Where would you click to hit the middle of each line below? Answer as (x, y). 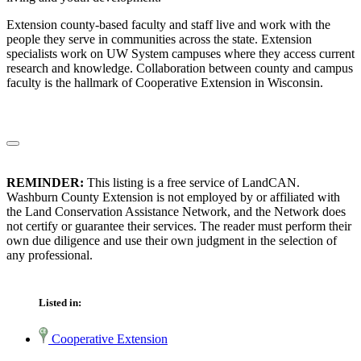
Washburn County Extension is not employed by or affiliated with (173, 197)
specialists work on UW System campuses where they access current (180, 54)
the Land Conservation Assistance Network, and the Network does (176, 212)
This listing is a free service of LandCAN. (192, 183)
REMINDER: (45, 183)
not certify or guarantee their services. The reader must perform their (179, 226)
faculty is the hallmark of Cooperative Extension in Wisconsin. (165, 83)
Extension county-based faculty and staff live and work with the (168, 25)
